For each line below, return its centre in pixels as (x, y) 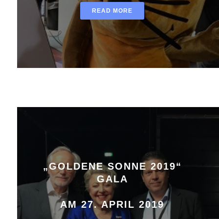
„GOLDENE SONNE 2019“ (112, 166)
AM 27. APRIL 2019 (112, 204)
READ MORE (112, 11)
